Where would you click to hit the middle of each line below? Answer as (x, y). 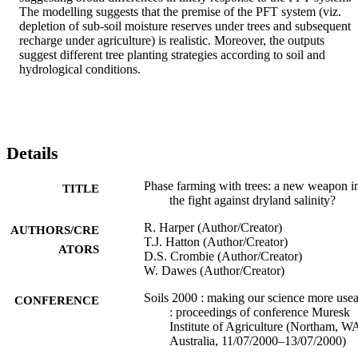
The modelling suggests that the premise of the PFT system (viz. (180, 11)
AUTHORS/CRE (55, 230)
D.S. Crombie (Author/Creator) (223, 256)
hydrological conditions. (80, 69)
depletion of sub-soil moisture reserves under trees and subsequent (185, 26)
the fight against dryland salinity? (253, 200)
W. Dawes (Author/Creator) (214, 270)
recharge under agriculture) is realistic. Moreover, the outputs (172, 40)
